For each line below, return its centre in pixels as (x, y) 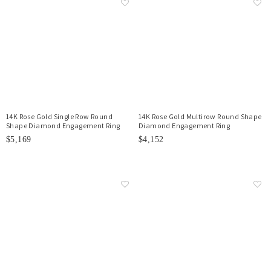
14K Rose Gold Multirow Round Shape (200, 116)
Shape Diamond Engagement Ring (63, 126)
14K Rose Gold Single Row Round (59, 116)
